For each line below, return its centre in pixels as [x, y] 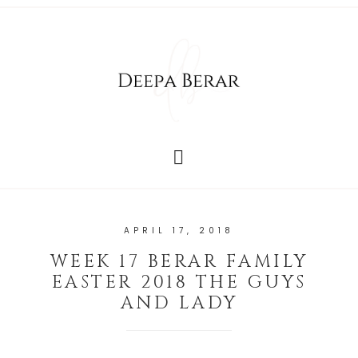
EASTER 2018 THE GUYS [179, 283]
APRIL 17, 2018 [179, 231]
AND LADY [179, 304]
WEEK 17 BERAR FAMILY [179, 262]
